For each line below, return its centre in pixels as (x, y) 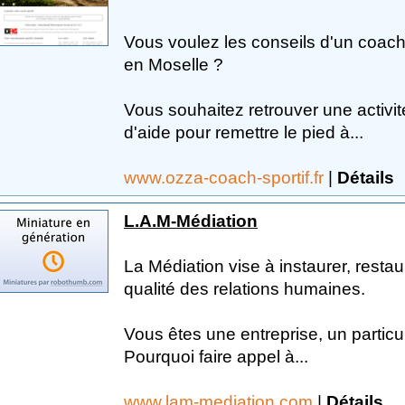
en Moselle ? (174, 64)
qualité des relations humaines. (245, 288)
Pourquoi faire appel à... (216, 356)
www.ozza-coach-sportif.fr (226, 177)
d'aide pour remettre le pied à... (244, 132)
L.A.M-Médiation (191, 221)
